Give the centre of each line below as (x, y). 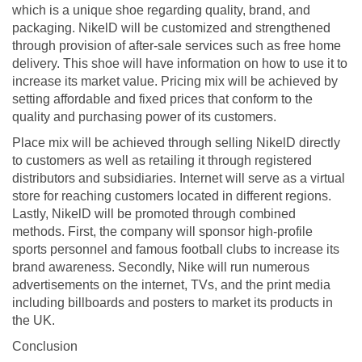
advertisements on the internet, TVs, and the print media (171, 284)
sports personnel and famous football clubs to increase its (176, 249)
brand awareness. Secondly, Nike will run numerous (161, 267)
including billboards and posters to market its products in (173, 302)
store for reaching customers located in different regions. (172, 196)
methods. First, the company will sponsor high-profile (162, 231)
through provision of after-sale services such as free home (177, 45)
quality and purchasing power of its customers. (144, 116)
